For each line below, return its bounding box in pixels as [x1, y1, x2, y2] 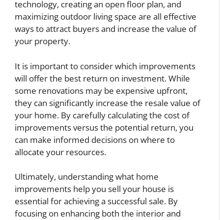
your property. [15, 35, 70, 47]
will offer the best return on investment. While [15, 72, 190, 84]
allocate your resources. [15, 146, 106, 158]
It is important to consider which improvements [15, 60, 195, 72]
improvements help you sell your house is [15, 183, 174, 195]
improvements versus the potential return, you [15, 121, 193, 133]
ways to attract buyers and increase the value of [15, 23, 196, 35]
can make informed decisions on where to [15, 134, 175, 145]
